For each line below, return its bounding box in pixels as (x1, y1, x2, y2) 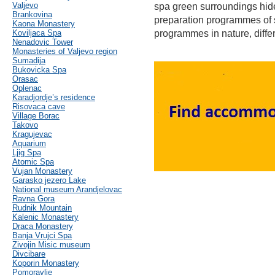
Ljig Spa (12, 148, 41, 158)
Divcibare (12, 249, 45, 259)
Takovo (12, 120, 38, 130)
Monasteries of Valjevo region (12, 47, 117, 56)
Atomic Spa (12, 157, 54, 167)
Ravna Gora (12, 194, 55, 204)
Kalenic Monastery (12, 212, 79, 222)
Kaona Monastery (12, 19, 75, 29)
